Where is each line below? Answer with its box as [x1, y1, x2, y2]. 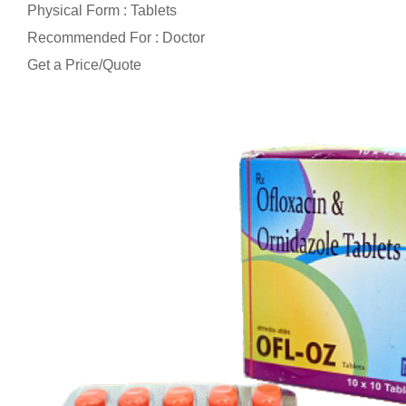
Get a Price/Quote [27, 56, 141, 72]
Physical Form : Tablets [27, 2, 177, 18]
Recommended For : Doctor [27, 29, 205, 45]
